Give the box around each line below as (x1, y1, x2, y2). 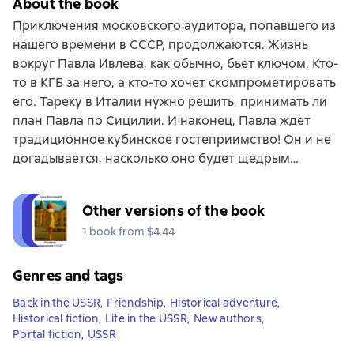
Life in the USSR (104, 311, 187, 326)
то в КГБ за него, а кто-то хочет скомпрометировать (13, 73, 336, 91)
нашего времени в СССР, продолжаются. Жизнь (13, 36, 308, 53)
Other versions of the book (81, 201, 265, 220)
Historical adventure (170, 295, 277, 310)
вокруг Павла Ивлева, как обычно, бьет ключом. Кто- (13, 55, 338, 72)
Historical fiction (13, 311, 99, 326)
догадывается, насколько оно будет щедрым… (13, 149, 299, 167)
